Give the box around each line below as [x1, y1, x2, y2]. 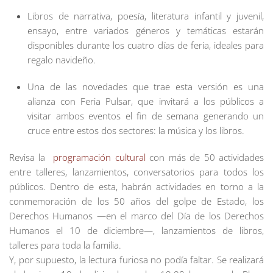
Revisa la [9, 151, 49, 163]
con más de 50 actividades [145, 151, 264, 163]
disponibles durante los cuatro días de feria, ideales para [27, 39, 264, 51]
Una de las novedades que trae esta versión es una [27, 80, 264, 93]
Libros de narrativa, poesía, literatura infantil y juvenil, [27, 10, 264, 22]
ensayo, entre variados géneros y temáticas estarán [27, 24, 264, 37]
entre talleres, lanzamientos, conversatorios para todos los [9, 166, 264, 178]
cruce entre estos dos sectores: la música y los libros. [27, 124, 247, 136]
